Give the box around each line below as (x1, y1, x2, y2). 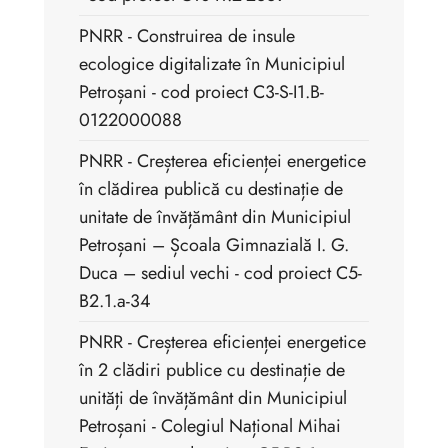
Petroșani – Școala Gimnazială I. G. (79, 232, 349, 259)
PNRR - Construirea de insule (79, 23, 295, 50)
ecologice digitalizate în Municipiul (79, 51, 345, 78)
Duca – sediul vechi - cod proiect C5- (79, 260, 362, 287)
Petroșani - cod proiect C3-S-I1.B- (79, 79, 324, 106)
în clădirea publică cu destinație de (79, 176, 343, 203)
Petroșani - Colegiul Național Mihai (79, 413, 341, 440)
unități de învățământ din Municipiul (79, 385, 347, 412)
